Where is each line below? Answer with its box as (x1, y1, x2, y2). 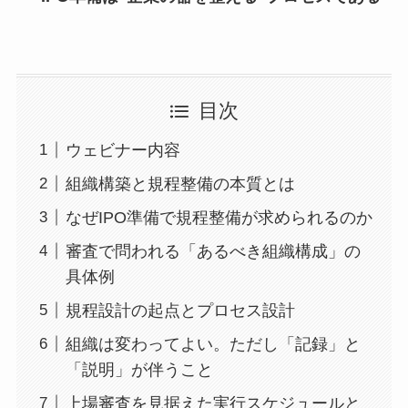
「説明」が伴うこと (65, 360, 213, 379)
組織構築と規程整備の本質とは (65, 174, 295, 193)
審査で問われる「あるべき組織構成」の (65, 241, 361, 260)
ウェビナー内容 (65, 140, 180, 159)
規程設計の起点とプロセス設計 (65, 301, 295, 320)
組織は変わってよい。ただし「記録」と (65, 334, 361, 353)
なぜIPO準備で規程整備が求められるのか (65, 208, 372, 227)
